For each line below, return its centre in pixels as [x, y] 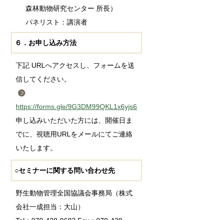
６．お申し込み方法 [46, 42]
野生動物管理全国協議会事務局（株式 [74, 193]
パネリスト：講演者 [57, 22]
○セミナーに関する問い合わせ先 [65, 170]
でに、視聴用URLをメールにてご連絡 [74, 134]
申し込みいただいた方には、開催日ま [74, 120]
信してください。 [43, 79]
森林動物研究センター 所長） [71, 8]
